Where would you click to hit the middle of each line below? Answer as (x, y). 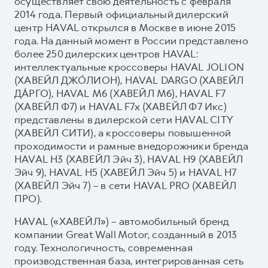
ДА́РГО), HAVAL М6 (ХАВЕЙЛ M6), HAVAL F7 (120, 93)
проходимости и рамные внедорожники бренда (132, 146)
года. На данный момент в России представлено (131, 40)
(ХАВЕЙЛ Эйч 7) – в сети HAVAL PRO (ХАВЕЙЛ (126, 185)
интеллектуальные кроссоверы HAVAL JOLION (129, 67)
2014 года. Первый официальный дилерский (121, 14)
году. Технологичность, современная (103, 247)
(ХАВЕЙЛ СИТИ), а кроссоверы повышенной (123, 133)
